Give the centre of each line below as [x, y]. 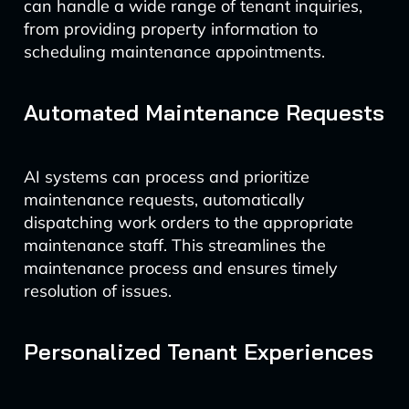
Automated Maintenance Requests [204, 112]
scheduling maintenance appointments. [174, 52]
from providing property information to [170, 29]
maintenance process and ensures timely [180, 268]
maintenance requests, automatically [164, 199]
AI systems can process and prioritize [166, 177]
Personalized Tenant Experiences [198, 351]
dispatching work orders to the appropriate [188, 222]
